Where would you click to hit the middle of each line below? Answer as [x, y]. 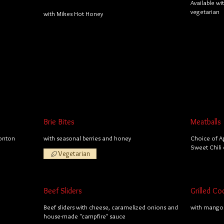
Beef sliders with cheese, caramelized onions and [111, 207]
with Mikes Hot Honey [73, 13]
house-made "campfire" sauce [85, 216]
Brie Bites [59, 122]
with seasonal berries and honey [87, 138]
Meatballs [205, 122]
